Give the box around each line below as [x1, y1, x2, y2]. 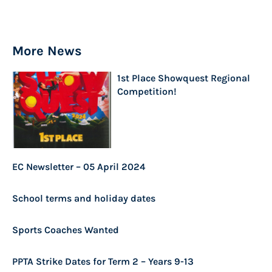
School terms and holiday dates [12, 192, 155, 204]
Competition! [117, 86, 177, 97]
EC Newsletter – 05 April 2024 [12, 160, 145, 172]
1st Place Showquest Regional [117, 72, 251, 84]
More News [12, 43, 82, 59]
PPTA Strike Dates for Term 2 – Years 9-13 [12, 255, 194, 267]
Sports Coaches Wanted [12, 223, 119, 236]
